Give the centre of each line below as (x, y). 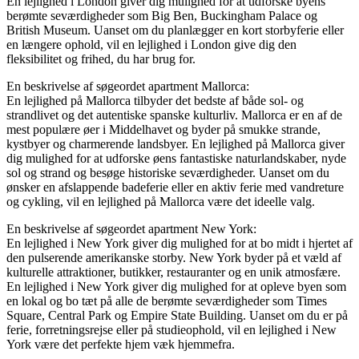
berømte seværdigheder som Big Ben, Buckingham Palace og (162, 15)
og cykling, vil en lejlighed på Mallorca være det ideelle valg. (161, 201)
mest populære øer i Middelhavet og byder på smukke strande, (163, 129)
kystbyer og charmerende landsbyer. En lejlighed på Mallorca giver (175, 143)
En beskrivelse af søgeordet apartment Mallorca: (128, 86)
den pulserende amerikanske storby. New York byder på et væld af (174, 257)
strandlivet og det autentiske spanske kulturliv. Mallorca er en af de (174, 115)
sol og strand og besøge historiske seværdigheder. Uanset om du (168, 172)
